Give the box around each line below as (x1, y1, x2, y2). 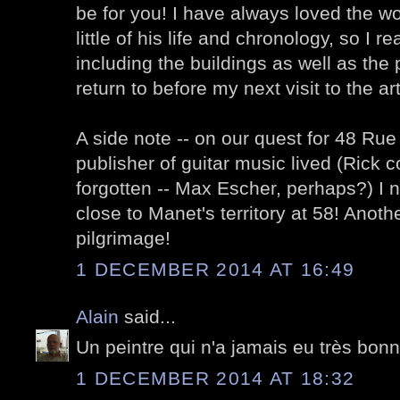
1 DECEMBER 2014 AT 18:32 (76, 367, 355, 388)
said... (119, 305, 176, 327)
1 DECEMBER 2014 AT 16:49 (76, 258, 355, 279)
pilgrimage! (76, 228, 171, 249)
